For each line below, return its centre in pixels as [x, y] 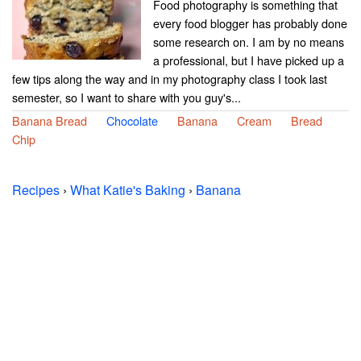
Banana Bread [50, 121]
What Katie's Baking [128, 190]
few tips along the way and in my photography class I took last [170, 79]
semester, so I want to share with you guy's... [127, 98]
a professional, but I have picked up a [249, 60]
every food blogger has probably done [250, 23]
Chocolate [132, 121]
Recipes [36, 190]
